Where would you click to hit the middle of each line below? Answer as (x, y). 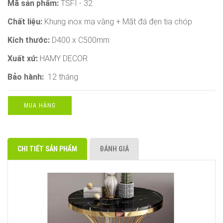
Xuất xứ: (23, 58)
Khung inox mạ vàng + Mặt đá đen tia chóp (118, 21)
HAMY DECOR (63, 58)
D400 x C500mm (81, 40)
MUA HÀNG (40, 105)
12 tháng (61, 77)
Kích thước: (30, 40)
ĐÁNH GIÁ (114, 149)
